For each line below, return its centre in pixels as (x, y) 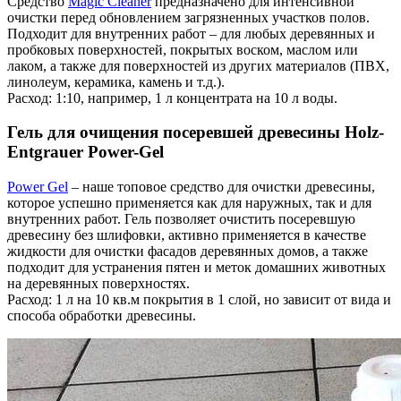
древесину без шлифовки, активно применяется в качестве (187, 235)
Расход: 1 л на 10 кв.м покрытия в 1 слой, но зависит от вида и (199, 300)
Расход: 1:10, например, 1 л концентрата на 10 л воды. (172, 98)
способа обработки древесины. (102, 316)
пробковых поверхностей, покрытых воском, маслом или (183, 49)
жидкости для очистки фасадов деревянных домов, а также (188, 252)
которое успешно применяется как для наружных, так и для (189, 203)
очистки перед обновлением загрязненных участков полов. (188, 17)
